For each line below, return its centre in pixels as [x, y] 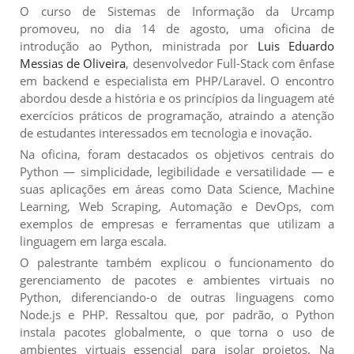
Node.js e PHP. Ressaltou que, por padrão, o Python [177, 314]
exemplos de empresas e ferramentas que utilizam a [177, 223]
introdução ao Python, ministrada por [139, 45]
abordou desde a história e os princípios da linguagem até [177, 98]
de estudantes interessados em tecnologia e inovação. [166, 132]
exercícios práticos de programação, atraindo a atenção [177, 115]
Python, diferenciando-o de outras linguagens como [177, 297]
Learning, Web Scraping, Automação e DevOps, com [177, 206]
